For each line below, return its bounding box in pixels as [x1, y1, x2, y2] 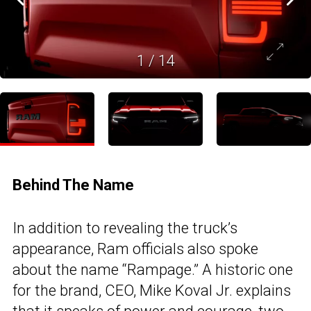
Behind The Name [12, 176, 134, 194]
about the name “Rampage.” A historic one [12, 260, 293, 278]
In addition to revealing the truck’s [12, 219, 237, 237]
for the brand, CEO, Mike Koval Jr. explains [12, 281, 291, 299]
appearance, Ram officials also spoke [12, 239, 258, 258]
